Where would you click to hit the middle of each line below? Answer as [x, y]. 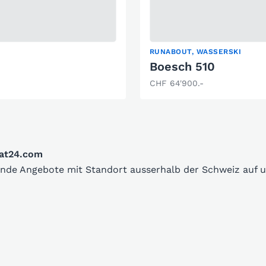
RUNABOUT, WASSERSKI [196, 52]
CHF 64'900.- [177, 83]
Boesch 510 [182, 67]
